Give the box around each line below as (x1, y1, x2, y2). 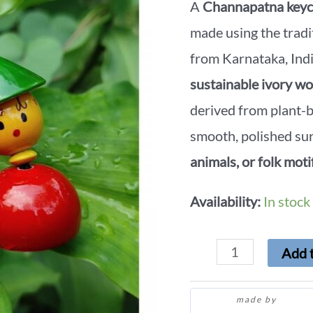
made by (236, 294, 279, 305)
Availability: (190, 193, 261, 210)
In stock (263, 193, 310, 210)
